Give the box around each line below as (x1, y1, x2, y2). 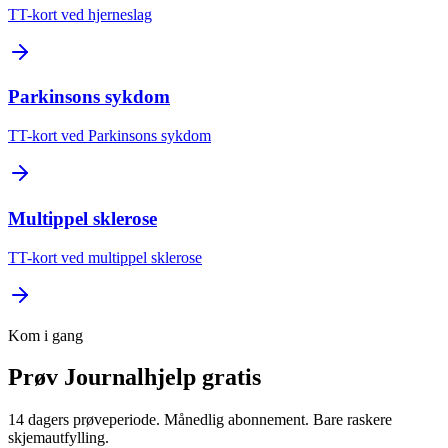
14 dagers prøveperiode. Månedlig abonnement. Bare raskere (8, 411, 392, 429)
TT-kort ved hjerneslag (8, 5, 152, 23)
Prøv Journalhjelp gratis (8, 364, 261, 391)
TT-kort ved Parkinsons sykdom (8, 127, 211, 145)
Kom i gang (8, 326, 83, 344)
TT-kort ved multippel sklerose (8, 248, 202, 266)
